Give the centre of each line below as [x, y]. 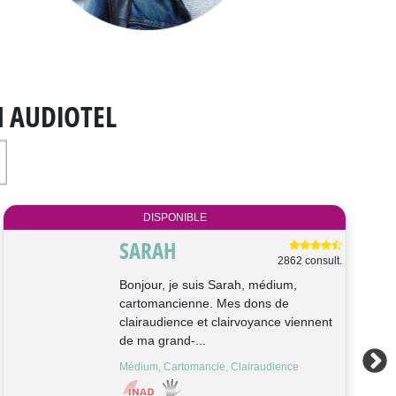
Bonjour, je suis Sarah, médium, [208, 285]
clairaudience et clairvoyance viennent [225, 322]
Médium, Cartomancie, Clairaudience [209, 367]
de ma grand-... [162, 341]
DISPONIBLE [175, 218]
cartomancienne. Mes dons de [204, 304]
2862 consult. [310, 261]
